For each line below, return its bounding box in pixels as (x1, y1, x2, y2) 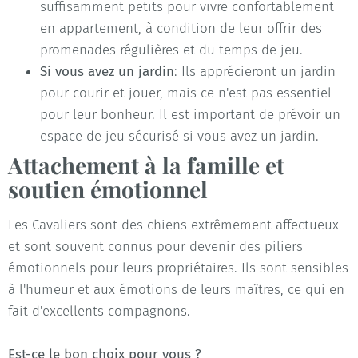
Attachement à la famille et (8, 150, 284, 181)
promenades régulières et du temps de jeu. (40, 42, 303, 59)
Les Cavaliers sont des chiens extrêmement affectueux (8, 217, 339, 234)
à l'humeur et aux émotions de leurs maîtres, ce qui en (8, 281, 344, 299)
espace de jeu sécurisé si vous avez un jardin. (40, 128, 319, 145)
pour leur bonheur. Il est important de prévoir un (40, 106, 340, 124)
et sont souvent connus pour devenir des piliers (8, 238, 303, 256)
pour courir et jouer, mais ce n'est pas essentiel (40, 85, 332, 102)
